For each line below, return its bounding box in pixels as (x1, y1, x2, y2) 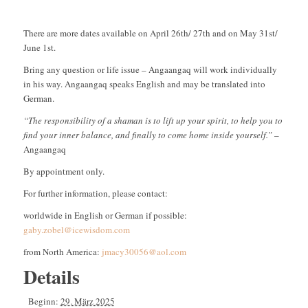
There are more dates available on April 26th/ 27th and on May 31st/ (23, 27, 278, 40)
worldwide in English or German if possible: (23, 209, 187, 222)
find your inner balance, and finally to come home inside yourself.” (23, 129, 272, 142)
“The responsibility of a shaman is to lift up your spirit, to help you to (23, 114, 283, 127)
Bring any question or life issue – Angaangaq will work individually (23, 63, 277, 76)
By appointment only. (23, 165, 104, 178)
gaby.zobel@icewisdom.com (23, 223, 130, 236)
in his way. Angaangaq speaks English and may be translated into (23, 78, 265, 91)
